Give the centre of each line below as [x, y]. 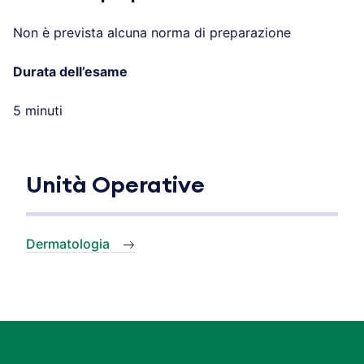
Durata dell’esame [70, 72]
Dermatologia [68, 244]
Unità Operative [115, 186]
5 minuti [38, 111]
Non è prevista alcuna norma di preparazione [152, 33]
